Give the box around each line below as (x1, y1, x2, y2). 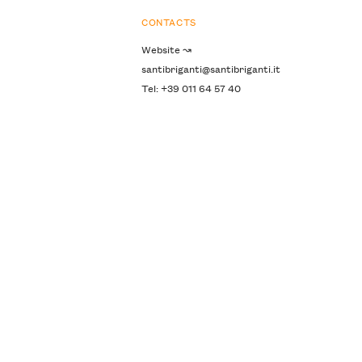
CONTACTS (141, 14, 196, 30)
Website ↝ (141, 41, 192, 57)
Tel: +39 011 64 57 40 (141, 80, 241, 96)
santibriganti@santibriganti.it (141, 61, 280, 77)
